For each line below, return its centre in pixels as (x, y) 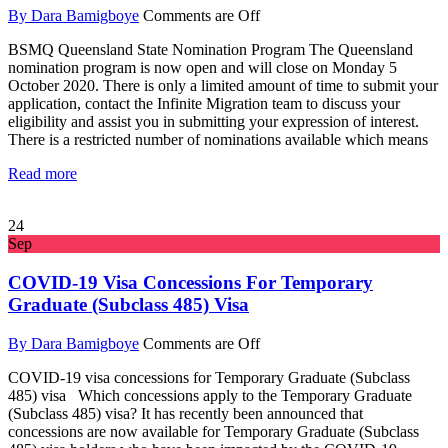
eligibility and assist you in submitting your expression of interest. (213, 122)
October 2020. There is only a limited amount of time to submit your (223, 86)
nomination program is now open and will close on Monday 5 (202, 68)
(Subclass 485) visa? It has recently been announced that (185, 413)
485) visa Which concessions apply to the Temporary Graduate (210, 395)
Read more (42, 174)
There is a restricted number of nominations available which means (218, 140)
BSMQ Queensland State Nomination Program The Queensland (210, 50)
